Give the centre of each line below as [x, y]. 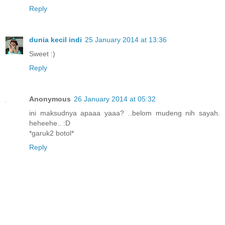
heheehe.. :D [50, 123]
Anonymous [50, 99]
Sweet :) [42, 54]
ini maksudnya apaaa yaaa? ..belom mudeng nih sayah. [125, 113]
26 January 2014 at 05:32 [115, 99]
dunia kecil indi [55, 40]
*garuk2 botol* [51, 133]
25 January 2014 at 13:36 [126, 40]
